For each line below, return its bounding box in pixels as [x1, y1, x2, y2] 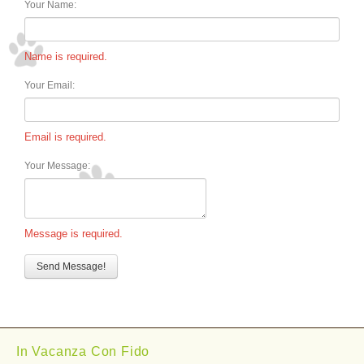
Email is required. [24, 131, 106, 144]
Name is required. [24, 50, 107, 63]
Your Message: [24, 160, 90, 172]
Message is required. [24, 227, 123, 240]
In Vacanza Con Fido [16, 344, 150, 359]
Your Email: [24, 80, 75, 92]
